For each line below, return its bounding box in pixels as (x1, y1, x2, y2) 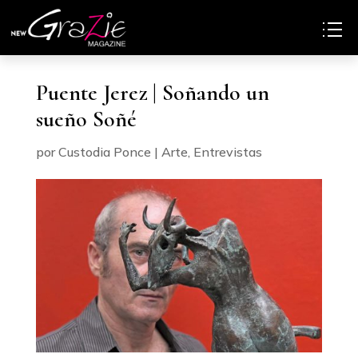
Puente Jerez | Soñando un (35, 79, 269, 106)
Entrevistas (193, 144, 262, 160)
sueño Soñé (35, 105, 137, 133)
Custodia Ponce (58, 144, 151, 160)
